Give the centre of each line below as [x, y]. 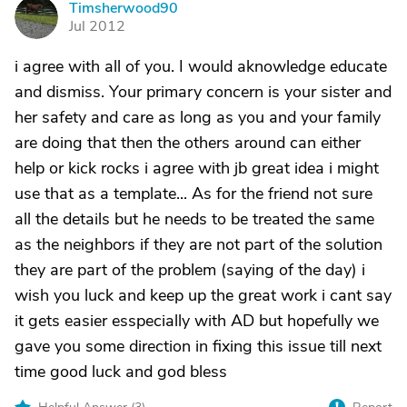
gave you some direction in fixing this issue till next [198, 346]
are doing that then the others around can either [188, 143]
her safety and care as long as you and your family [198, 117]
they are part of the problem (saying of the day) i [190, 270]
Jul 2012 [97, 26]
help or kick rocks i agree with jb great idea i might [197, 168]
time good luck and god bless [121, 372]
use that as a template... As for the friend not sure [194, 194]
